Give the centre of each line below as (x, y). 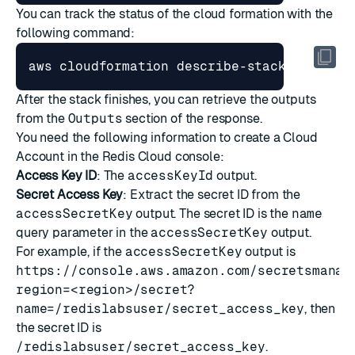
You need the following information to (125, 137)
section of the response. (192, 118)
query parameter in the (84, 233)
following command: (76, 33)
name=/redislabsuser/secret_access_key (160, 309)
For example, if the (71, 252)
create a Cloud (275, 137)
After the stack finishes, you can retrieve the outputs (166, 99)
